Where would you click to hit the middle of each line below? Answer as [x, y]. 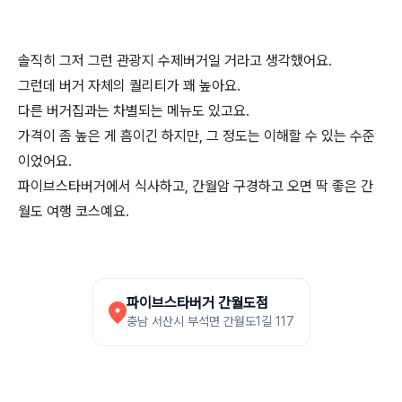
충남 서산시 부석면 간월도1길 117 [210, 321]
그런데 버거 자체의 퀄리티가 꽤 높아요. [129, 86]
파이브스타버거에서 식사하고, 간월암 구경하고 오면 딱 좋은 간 [196, 186]
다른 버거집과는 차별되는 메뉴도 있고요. [134, 111]
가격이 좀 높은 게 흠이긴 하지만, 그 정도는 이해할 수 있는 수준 [197, 136]
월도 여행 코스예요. [74, 211]
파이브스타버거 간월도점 [197, 303]
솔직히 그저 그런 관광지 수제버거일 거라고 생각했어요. [175, 61]
